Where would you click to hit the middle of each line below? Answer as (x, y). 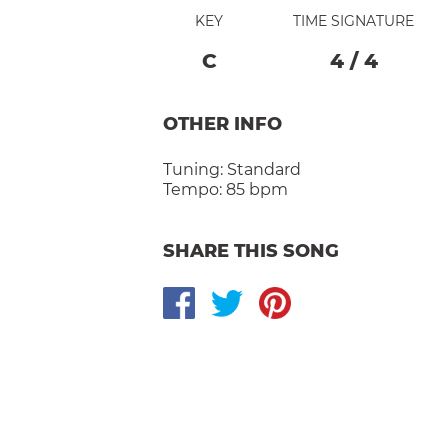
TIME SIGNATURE (353, 20)
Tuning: (195, 169)
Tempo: (192, 189)
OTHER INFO (222, 123)
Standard (264, 169)
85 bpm (257, 189)
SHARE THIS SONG (251, 250)
